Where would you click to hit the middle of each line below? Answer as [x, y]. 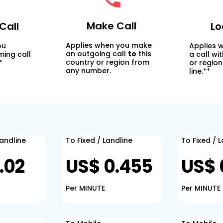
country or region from [107, 62]
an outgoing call [97, 54]
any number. [88, 71]
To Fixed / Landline [99, 140]
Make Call [111, 26]
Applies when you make [109, 45]
